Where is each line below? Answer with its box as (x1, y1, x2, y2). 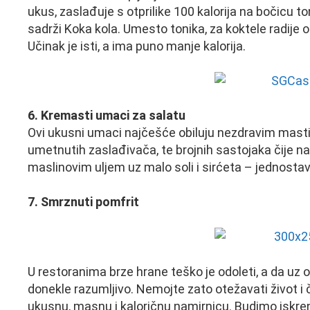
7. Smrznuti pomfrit (28, 194, 139, 210)
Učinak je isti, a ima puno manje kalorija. (28, 38, 246, 53)
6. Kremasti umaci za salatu (28, 108, 185, 123)
